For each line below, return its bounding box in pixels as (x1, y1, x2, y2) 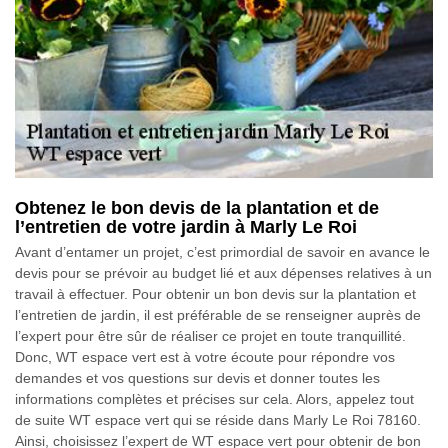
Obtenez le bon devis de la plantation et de (15, 197, 379, 218)
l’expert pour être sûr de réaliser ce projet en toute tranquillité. (15, 327, 406, 344)
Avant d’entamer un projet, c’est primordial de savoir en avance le (15, 243, 430, 260)
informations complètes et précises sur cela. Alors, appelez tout (15, 390, 414, 407)
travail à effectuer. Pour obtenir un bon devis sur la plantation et (15, 285, 416, 302)
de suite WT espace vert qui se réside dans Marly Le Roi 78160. (15, 411, 421, 428)
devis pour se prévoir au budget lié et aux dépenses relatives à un (15, 264, 432, 281)
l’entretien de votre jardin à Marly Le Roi (15, 216, 357, 237)
